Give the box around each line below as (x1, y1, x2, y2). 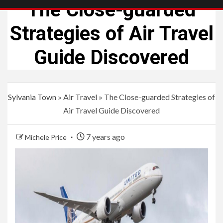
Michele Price (25, 133, 68, 142)
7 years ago (85, 132, 125, 142)
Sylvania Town (8, 92, 56, 102)
